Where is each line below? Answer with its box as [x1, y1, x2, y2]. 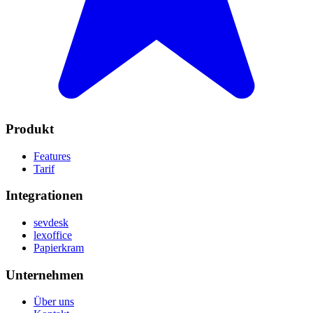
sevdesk [34, 217, 68, 229]
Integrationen [6, 188, 83, 203]
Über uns [34, 296, 74, 308]
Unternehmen [6, 267, 84, 282]
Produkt [6, 121, 54, 136]
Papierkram [34, 242, 84, 254]
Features [34, 150, 71, 162]
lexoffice [34, 229, 72, 242]
